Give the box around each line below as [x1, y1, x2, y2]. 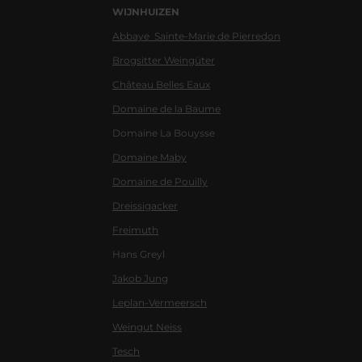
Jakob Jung [112, 272, 168, 284]
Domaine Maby [112, 151, 187, 163]
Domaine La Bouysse [112, 127, 215, 139]
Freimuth [112, 224, 158, 236]
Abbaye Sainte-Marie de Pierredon [112, 30, 280, 42]
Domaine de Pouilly [112, 175, 208, 187]
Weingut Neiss [112, 321, 182, 333]
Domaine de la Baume [112, 103, 221, 115]
